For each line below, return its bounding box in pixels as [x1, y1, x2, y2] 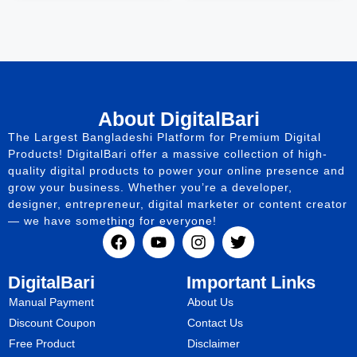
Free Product [9, 336, 75, 350]
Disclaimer [187, 336, 240, 350]
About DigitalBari [97, 107, 260, 130]
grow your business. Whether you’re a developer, [8, 180, 292, 194]
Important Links [186, 272, 316, 292]
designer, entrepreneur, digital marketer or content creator [8, 197, 347, 210]
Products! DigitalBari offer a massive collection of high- [8, 147, 328, 160]
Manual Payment [9, 295, 94, 308]
